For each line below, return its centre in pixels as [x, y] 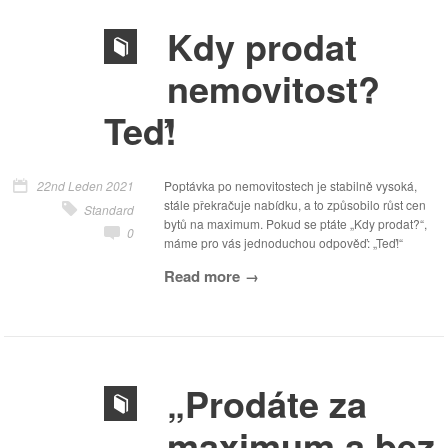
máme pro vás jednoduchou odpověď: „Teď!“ [283, 242]
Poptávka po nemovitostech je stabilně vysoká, [290, 185]
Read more [202, 276]
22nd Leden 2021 [85, 185]
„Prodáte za [267, 403]
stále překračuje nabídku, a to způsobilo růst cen [295, 204]
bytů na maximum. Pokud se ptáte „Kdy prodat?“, [295, 223]
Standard [109, 209]
